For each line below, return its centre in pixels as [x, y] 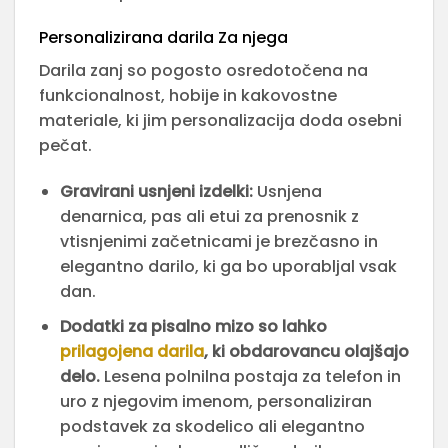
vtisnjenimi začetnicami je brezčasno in [218, 242]
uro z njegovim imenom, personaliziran [215, 401]
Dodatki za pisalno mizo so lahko [193, 326]
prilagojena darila [131, 351]
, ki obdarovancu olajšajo [306, 351]
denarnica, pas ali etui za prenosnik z [209, 217]
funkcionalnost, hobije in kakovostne [188, 96]
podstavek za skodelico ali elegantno [212, 426]
